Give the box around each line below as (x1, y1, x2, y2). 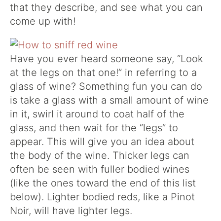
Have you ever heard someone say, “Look (10, 53, 203, 65)
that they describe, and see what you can (10, 1, 203, 13)
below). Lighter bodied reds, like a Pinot (10, 191, 195, 203)
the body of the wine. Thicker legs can (10, 149, 189, 161)
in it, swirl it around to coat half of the (10, 108, 184, 120)
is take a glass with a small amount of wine (10, 94, 209, 106)
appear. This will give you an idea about (10, 136, 194, 147)
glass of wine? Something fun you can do (10, 80, 202, 92)
